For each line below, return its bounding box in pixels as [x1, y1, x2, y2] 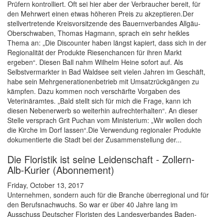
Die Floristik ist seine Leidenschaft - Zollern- [7, 152, 195, 167]
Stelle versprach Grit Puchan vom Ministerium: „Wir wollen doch [7, 115, 202, 125]
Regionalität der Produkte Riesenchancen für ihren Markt [7, 47, 182, 58]
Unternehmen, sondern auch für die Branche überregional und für [7, 190, 209, 200]
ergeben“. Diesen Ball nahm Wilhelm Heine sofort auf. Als [7, 57, 183, 67]
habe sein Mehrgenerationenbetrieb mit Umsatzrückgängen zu [7, 77, 199, 87]
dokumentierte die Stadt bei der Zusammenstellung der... [7, 135, 182, 145]
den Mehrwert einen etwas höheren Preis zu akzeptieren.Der [7, 9, 194, 19]
